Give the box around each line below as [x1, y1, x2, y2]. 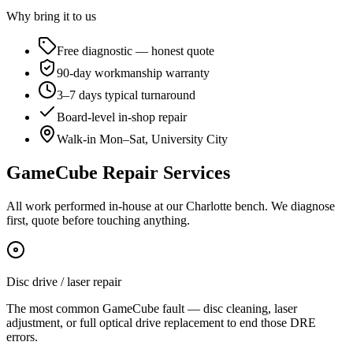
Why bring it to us [6, 9, 96, 23]
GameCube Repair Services [6, 162, 230, 183]
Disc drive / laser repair [6, 274, 121, 288]
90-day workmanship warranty [57, 65, 210, 80]
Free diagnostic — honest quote [57, 43, 214, 58]
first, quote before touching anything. [6, 213, 190, 227]
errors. [6, 329, 38, 344]
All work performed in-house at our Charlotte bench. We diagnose [6, 199, 335, 213]
